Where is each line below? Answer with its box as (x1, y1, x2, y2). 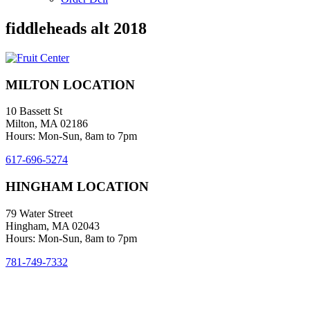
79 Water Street (6, 207, 73, 219)
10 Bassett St (6, 105, 62, 118)
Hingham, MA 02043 (6, 219, 100, 232)
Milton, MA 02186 (6, 118, 88, 130)
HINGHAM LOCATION (6, 179, 149, 194)
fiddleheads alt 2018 (6, 19, 147, 37)
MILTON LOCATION (6, 77, 135, 92)
